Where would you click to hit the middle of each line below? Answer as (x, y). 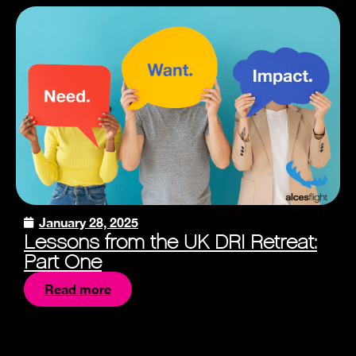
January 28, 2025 (89, 222)
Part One (63, 262)
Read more (78, 289)
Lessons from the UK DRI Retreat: (170, 242)
